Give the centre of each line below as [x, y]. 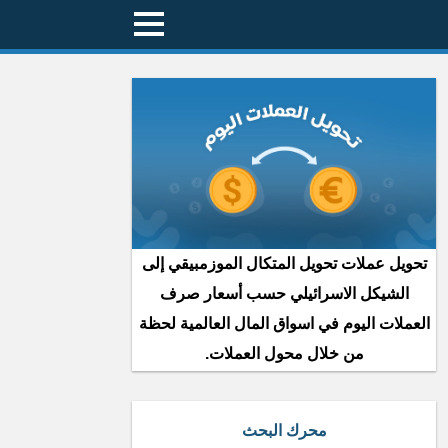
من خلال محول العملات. [284, 353]
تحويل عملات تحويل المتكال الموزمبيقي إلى [284, 263]
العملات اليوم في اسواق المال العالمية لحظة [284, 323]
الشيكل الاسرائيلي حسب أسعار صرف [284, 293]
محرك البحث [284, 430]
